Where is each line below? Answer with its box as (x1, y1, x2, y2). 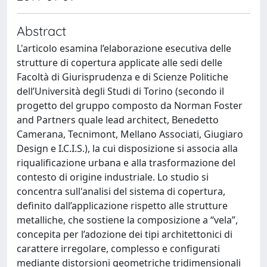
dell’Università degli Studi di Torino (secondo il (17, 85, 224, 98)
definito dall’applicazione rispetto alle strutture (17, 199, 228, 212)
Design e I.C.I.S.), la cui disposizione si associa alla (17, 142, 238, 155)
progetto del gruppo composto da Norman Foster (17, 99, 243, 112)
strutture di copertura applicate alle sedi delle (17, 56, 222, 69)
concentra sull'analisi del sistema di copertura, (17, 185, 225, 198)
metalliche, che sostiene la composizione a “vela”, (17, 213, 238, 226)
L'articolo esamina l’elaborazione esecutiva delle (17, 42, 231, 55)
